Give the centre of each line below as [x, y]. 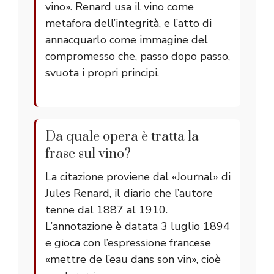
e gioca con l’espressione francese [128, 243]
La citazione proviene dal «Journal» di [138, 177]
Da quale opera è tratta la [122, 137]
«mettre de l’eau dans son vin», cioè [133, 260]
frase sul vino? [88, 154]
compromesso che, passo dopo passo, [138, 57]
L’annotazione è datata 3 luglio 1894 [138, 227]
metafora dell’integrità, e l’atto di [128, 24]
